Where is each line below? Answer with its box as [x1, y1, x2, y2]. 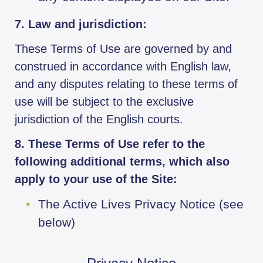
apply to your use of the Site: [15, 173, 177, 186]
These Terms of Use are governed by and [15, 42, 232, 56]
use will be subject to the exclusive [15, 95, 194, 109]
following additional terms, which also [15, 155, 230, 168]
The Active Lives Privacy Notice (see [38, 197, 244, 211]
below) [38, 215, 75, 230]
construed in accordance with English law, [15, 60, 231, 73]
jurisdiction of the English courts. [15, 113, 183, 126]
